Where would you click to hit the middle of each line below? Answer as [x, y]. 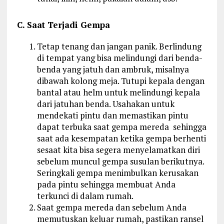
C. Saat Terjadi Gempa [63, 24]
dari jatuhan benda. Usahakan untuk [105, 103]
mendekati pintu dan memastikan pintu [112, 115]
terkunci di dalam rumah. [85, 195]
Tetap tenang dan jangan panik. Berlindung [119, 46]
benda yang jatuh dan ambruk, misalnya [113, 69]
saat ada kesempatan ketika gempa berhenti [121, 138]
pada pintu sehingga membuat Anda [106, 184]
